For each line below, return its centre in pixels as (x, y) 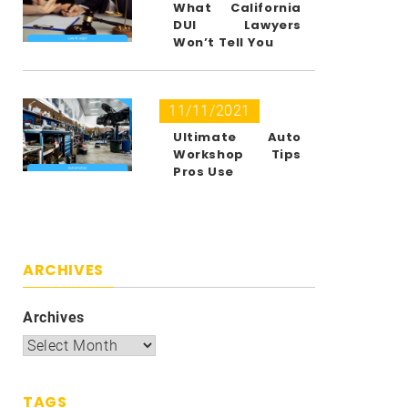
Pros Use (204, 171)
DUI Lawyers (237, 25)
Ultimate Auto (237, 137)
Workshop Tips (237, 154)
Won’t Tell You (224, 42)
